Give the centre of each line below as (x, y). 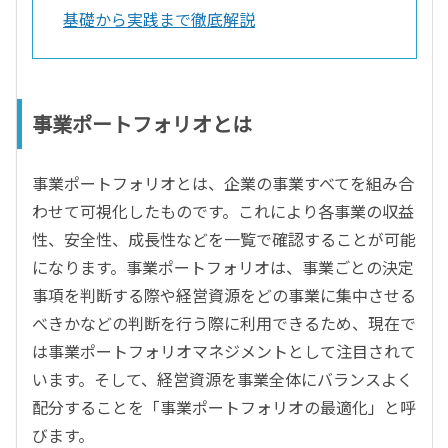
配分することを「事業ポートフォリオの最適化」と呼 (224, 407)
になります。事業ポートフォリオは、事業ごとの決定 (223, 267)
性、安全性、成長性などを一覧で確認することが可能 (224, 239)
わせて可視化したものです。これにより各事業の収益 (223, 211)
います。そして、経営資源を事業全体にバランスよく (222, 379)
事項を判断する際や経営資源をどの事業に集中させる (224, 295)
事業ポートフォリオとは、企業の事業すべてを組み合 (223, 183)
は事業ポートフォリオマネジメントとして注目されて (224, 351)
